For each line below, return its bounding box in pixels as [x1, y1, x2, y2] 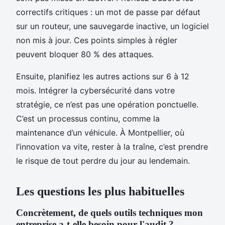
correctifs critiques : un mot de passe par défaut [16, 7, 200, 17]
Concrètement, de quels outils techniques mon [16, 207, 203, 218]
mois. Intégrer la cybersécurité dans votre [16, 85, 175, 95]
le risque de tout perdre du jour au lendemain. [16, 155, 190, 166]
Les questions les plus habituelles [16, 184, 184, 198]
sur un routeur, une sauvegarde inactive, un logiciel [16, 21, 209, 31]
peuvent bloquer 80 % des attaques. [16, 49, 154, 59]
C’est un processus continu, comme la [16, 113, 160, 124]
